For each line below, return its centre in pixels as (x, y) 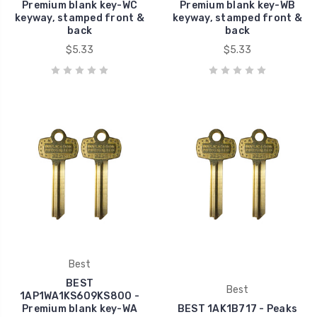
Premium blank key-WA (80, 309)
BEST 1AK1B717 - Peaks (237, 309)
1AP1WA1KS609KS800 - (80, 296)
